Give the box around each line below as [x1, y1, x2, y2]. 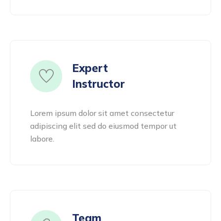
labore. [30, 134, 54, 144]
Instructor [72, 77, 125, 91]
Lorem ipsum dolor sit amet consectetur [30, 108, 174, 118]
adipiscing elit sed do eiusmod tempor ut [30, 121, 177, 131]
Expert [72, 61, 108, 75]
